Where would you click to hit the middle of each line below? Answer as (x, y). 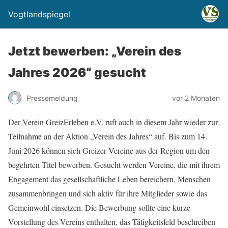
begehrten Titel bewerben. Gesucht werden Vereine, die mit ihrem (114, 165)
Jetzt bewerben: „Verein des (95, 51)
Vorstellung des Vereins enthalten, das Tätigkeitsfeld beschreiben (112, 222)
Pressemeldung (52, 98)
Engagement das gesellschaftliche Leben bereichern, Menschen (109, 179)
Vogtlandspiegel (39, 14)
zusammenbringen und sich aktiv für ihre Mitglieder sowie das (108, 193)
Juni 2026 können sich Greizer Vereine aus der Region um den (109, 150)
